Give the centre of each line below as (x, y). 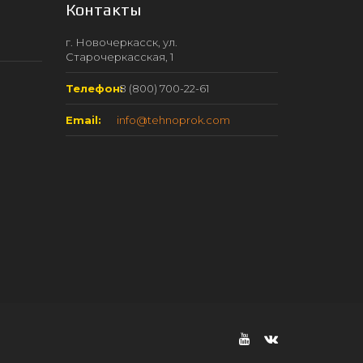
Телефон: (94, 88)
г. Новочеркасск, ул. (121, 42)
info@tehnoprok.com (173, 120)
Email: (83, 120)
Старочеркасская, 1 (119, 56)
